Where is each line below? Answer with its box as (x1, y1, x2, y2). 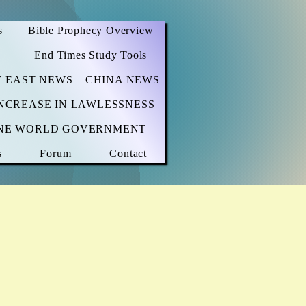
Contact (109, 148, 147, 159)
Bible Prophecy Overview (27, 25, 154, 36)
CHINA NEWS (85, 74, 160, 85)
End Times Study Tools (34, 49, 148, 61)
